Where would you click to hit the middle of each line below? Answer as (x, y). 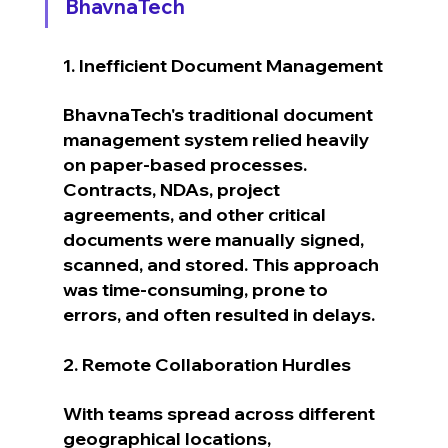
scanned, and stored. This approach (222, 264)
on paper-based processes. (186, 164)
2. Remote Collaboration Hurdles (206, 364)
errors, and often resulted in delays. (218, 314)
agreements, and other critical (196, 214)
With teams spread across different (220, 413)
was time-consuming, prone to (197, 289)
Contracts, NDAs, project (173, 189)
